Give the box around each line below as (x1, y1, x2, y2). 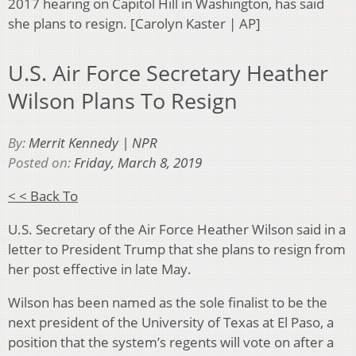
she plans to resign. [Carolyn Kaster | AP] (8, 14, 261, 33)
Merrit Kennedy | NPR (29, 133, 157, 152)
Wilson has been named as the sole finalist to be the (8, 292, 327, 311)
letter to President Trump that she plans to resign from (8, 239, 346, 258)
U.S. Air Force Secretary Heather (8, 58, 328, 88)
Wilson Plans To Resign (8, 86, 238, 116)
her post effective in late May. (8, 259, 192, 278)
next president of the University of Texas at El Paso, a (8, 312, 334, 331)
